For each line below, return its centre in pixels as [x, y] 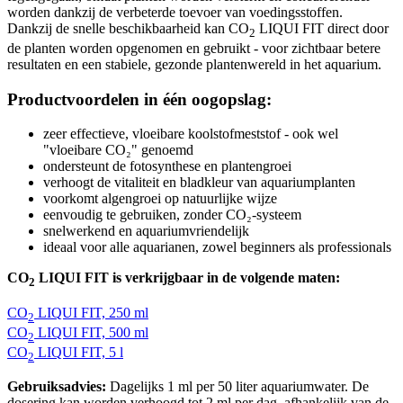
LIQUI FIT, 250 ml [91, 312]
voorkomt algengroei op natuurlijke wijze [160, 199]
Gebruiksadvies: [57, 387]
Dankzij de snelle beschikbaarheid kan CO [128, 28]
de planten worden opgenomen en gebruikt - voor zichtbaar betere [194, 49]
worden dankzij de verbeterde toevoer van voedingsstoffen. [175, 12]
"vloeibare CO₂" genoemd [118, 150]
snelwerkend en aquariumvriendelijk [146, 231]
